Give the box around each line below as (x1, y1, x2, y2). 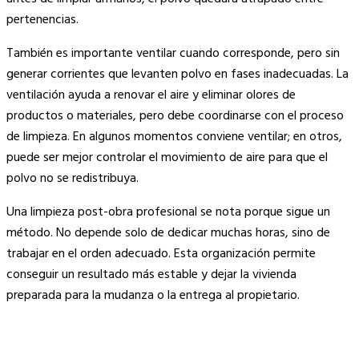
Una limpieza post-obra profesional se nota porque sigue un (6, 202, 330, 224)
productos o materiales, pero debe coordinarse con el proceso (6, 106, 344, 127)
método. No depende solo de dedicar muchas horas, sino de (6, 223, 330, 244)
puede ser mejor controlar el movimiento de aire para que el (6, 147, 328, 169)
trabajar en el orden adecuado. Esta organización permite (6, 244, 316, 265)
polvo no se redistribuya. (6, 168, 139, 190)
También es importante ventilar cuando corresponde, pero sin (6, 43, 340, 65)
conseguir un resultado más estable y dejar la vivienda (6, 264, 296, 286)
